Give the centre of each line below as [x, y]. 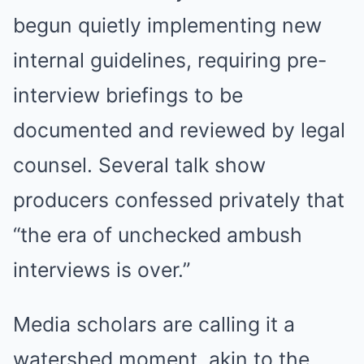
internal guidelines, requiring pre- [170, 60]
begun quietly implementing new [167, 25]
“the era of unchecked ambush [158, 234]
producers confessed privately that [179, 199]
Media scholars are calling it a [154, 324]
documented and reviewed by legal [179, 130]
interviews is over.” [102, 269]
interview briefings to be [128, 95]
